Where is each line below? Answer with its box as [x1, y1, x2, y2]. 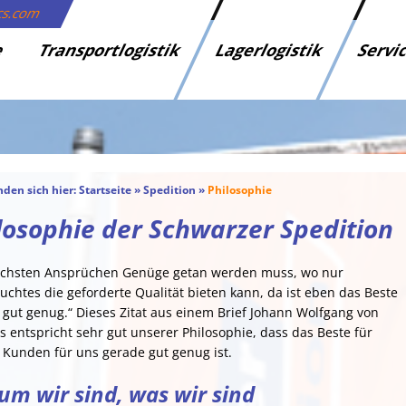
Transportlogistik [34, 39, 186, 61]
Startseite [79, 182, 131, 198]
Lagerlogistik [211, 39, 328, 61]
